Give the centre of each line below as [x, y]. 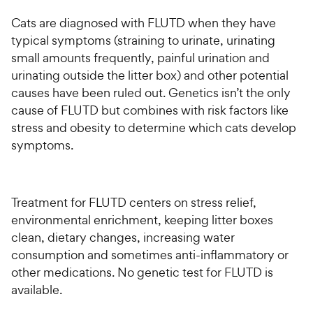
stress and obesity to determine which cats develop [154, 128]
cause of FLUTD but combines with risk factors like [150, 110]
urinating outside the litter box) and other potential [150, 75]
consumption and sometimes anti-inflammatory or [150, 255]
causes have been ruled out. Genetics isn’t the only [151, 93]
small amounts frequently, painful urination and [140, 58]
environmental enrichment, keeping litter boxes [142, 220]
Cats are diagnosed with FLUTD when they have [144, 23]
